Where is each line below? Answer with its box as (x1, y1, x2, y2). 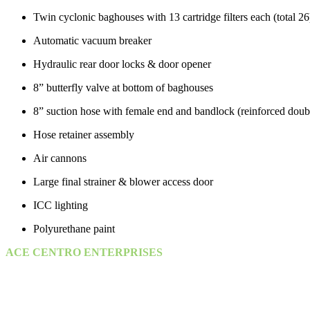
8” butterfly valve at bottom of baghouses (33, 82, 213, 94)
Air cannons (33, 152, 86, 165)
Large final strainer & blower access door (33, 176, 213, 188)
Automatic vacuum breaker (33, 35, 152, 47)
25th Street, (17, 271, 67, 284)
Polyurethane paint (33, 223, 115, 235)
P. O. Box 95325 (17, 296, 91, 309)
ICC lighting (33, 199, 88, 212)
